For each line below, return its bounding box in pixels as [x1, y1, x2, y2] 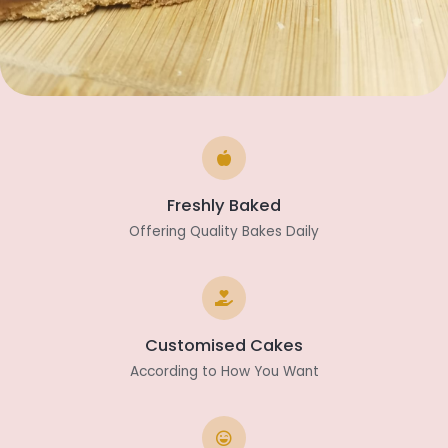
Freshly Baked [167, 194, 281, 217]
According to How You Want [129, 362, 319, 381]
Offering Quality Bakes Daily [129, 222, 319, 241]
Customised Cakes [145, 334, 303, 357]
